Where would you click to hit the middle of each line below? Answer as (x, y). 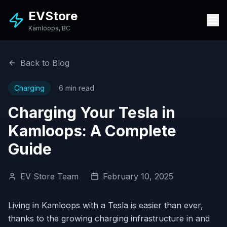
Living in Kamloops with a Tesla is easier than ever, (106, 205)
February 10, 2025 (138, 176)
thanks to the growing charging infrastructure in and (109, 218)
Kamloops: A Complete (92, 131)
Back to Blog (45, 63)
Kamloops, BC (49, 28)
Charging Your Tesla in (92, 112)
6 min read (77, 88)
